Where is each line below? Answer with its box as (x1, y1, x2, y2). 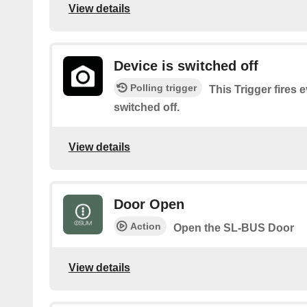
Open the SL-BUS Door (173, 222, 294, 234)
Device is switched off (114, 58, 258, 74)
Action (130, 221, 161, 232)
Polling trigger (130, 82, 197, 94)
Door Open (114, 197, 184, 212)
